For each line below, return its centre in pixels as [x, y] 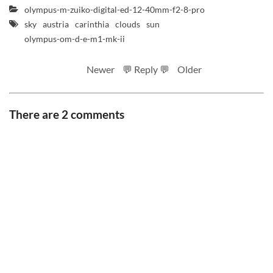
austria [56, 24]
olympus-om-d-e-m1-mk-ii [75, 39]
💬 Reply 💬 [146, 69]
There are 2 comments [67, 114]
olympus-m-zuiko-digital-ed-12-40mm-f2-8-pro [115, 9]
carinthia [92, 24]
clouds [128, 24]
